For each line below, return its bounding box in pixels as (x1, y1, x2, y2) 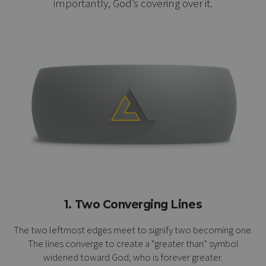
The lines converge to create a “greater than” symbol (27, 236, 239, 250)
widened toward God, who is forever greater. (43, 250, 223, 264)
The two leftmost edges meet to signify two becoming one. (13, 223, 253, 236)
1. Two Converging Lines (64, 197, 202, 211)
